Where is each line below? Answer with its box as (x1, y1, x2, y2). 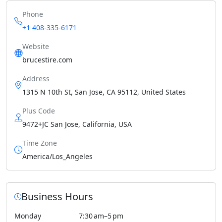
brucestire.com (22, 55, 72, 64)
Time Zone (22, 138, 57, 148)
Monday (14, 211, 41, 221)
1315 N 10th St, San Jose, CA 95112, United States (22, 87, 186, 97)
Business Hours (21, 189, 93, 203)
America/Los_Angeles (22, 151, 93, 161)
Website (22, 41, 49, 51)
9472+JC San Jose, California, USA (22, 119, 132, 129)
